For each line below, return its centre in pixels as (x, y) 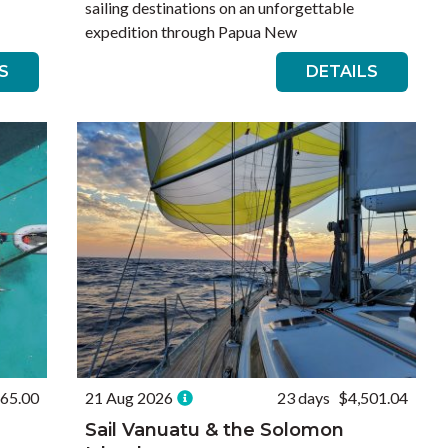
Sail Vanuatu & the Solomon (215, 430)
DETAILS (341, 71)
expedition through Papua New (191, 31)
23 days (303, 397)
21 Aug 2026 (129, 397)
